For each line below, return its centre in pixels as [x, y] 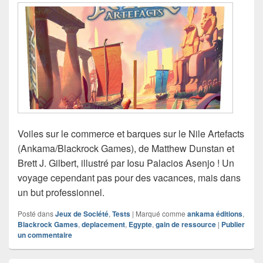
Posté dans [36, 214]
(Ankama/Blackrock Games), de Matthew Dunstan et [126, 149]
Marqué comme [161, 214]
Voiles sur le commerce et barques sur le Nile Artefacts [131, 134]
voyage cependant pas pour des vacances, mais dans [129, 178]
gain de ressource [186, 225]
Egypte [140, 225]
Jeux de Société [82, 214]
